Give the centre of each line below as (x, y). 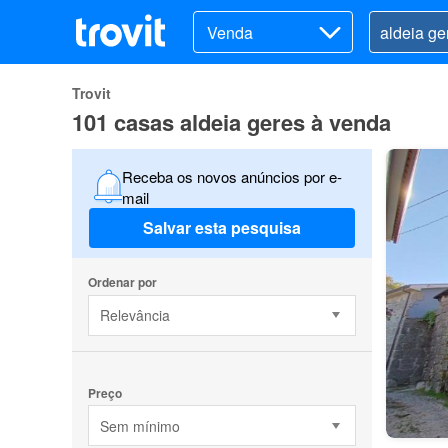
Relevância (134, 315)
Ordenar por (122, 281)
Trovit (91, 93)
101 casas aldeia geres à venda (231, 122)
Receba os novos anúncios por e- (231, 176)
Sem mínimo (139, 425)
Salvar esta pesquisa (222, 228)
